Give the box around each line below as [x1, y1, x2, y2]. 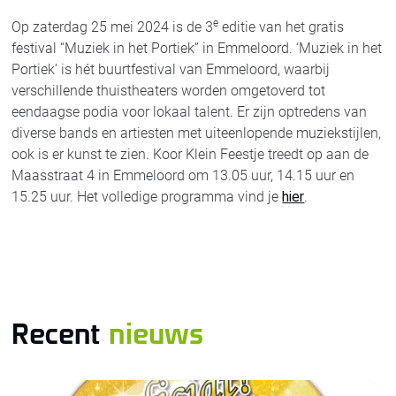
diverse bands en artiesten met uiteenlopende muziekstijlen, [11, 125, 382, 141]
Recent [11, 318, 110, 348]
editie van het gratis [218, 19, 345, 35]
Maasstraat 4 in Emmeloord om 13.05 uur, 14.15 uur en [11, 167, 355, 184]
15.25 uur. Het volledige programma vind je [11, 188, 283, 205]
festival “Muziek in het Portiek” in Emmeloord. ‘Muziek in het [11, 40, 383, 57]
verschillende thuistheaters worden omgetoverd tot [11, 82, 326, 99]
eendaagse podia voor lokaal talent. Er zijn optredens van [11, 103, 368, 120]
